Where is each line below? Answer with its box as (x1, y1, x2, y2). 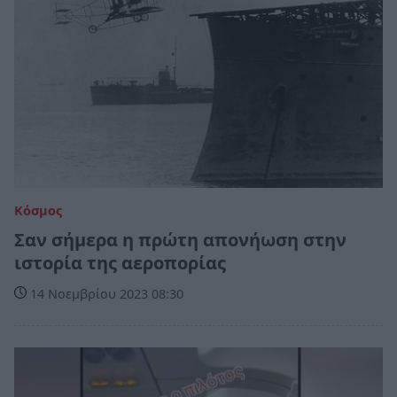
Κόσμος (14, 202, 62, 220)
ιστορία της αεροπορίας (14, 251, 226, 276)
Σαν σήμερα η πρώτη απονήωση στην (14, 228, 346, 253)
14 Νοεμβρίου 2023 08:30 (27, 285, 183, 303)
